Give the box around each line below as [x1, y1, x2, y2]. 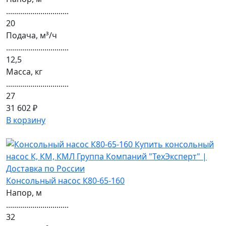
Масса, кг [6, 66, 42, 77]
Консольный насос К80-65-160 [6, 175, 125, 186]
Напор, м [6, 187, 42, 198]
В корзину [6, 115, 45, 126]
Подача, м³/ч [6, 30, 57, 41]
